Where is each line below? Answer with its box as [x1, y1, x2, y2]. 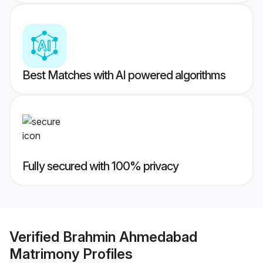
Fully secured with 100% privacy [22, 159, 178, 174]
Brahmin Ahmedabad [63, 228, 197, 245]
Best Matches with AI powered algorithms [22, 68, 225, 83]
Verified [9, 228, 63, 245]
